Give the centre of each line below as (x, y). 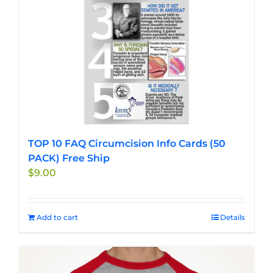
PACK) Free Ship (69, 158)
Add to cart (57, 218)
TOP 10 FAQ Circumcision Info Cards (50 (127, 144)
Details (232, 218)
